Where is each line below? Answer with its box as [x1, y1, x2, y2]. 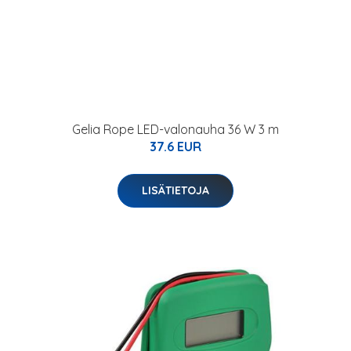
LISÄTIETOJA [142, 183, 209, 197]
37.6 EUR [150, 139, 201, 154]
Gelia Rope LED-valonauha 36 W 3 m [72, 121, 279, 137]
